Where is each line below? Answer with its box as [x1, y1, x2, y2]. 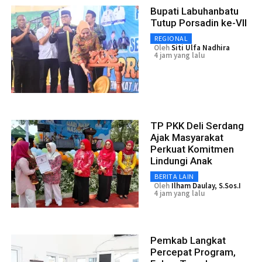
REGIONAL [154, 33, 188, 43]
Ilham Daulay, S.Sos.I [171, 180, 241, 191]
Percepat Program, [150, 246, 236, 258]
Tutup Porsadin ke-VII [150, 16, 247, 29]
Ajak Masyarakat [150, 131, 223, 143]
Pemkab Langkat [150, 234, 226, 246]
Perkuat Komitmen [150, 143, 234, 155]
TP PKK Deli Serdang [150, 119, 244, 132]
